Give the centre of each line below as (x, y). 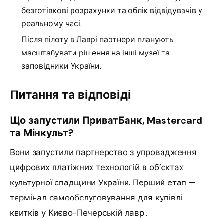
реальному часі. (52, 23)
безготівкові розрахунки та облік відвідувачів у (112, 10)
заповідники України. (61, 66)
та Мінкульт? (42, 133)
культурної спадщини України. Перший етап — (103, 182)
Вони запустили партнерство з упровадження (103, 152)
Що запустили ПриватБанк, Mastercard (106, 120)
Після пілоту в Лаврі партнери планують (98, 39)
